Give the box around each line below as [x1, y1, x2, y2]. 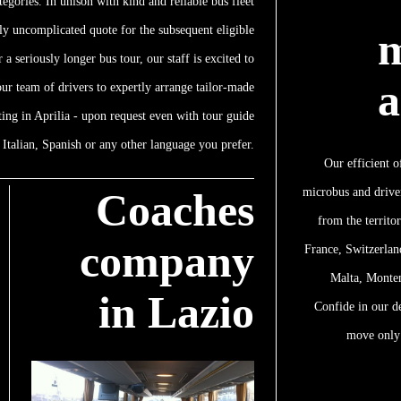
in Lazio [98, 287, 254, 337]
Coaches [95, 185, 254, 235]
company [79, 236, 254, 286]
